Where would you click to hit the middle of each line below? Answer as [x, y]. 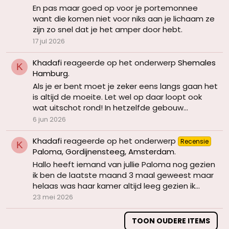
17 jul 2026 [49, 41]
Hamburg [50, 74]
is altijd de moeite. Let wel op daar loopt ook [117, 97]
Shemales [197, 63]
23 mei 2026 [53, 197]
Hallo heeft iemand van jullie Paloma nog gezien [124, 164]
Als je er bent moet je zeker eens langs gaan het [125, 86]
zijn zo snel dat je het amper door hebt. [108, 30]
